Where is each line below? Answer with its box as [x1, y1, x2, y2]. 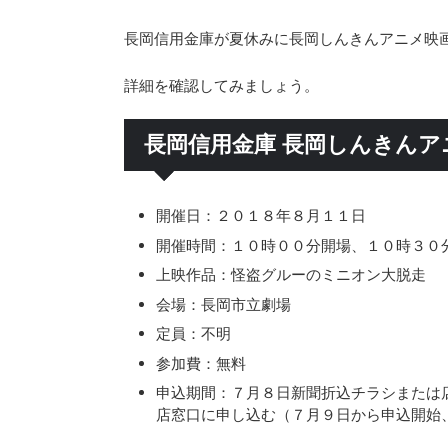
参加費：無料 [155, 353, 246, 373]
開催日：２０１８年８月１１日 [155, 206, 366, 226]
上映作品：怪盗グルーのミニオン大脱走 [155, 265, 426, 285]
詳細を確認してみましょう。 [123, 76, 319, 96]
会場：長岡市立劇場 [155, 294, 291, 314]
